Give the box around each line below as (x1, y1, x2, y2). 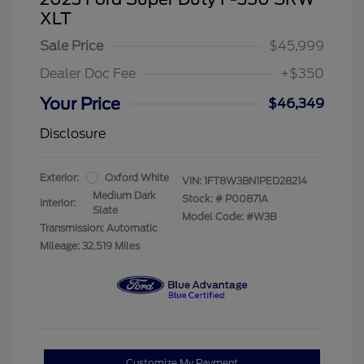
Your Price (40, 93, 120, 114)
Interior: (40, 196, 76, 209)
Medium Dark (93, 188, 156, 201)
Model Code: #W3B (182, 210, 276, 223)
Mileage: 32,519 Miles (40, 239, 140, 252)
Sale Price (40, 37, 103, 54)
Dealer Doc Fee (40, 65, 136, 81)
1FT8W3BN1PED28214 (204, 174, 307, 187)
